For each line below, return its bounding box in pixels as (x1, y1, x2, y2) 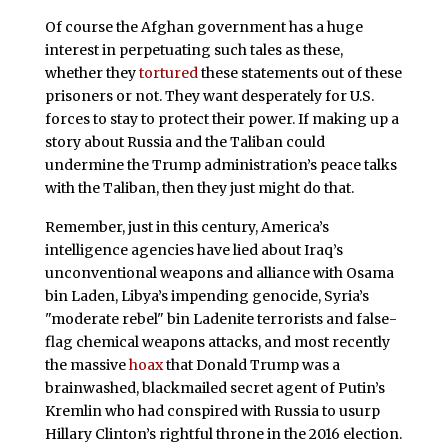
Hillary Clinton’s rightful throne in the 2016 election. (44, 425, 402, 444)
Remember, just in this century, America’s (44, 218, 329, 237)
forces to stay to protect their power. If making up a (44, 109, 399, 128)
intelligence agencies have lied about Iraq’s (44, 241, 343, 260)
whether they (44, 63, 139, 82)
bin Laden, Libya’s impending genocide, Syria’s (44, 287, 369, 306)
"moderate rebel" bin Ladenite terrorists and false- (44, 310, 397, 329)
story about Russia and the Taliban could (44, 132, 325, 151)
